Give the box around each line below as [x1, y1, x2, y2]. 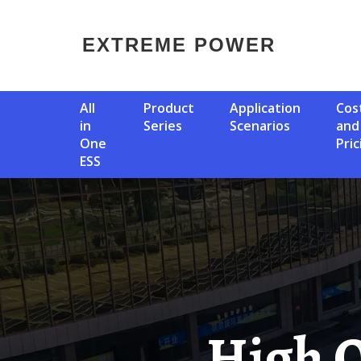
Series [143, 117, 182, 135]
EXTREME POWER [97, 33, 276, 56]
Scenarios [230, 117, 290, 135]
